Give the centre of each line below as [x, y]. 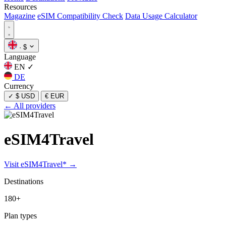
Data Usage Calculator [161, 16]
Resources [20, 7]
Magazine [20, 16]
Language [20, 57]
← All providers [30, 106]
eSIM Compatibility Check [80, 16]
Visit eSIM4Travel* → [40, 164]
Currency [19, 86]
